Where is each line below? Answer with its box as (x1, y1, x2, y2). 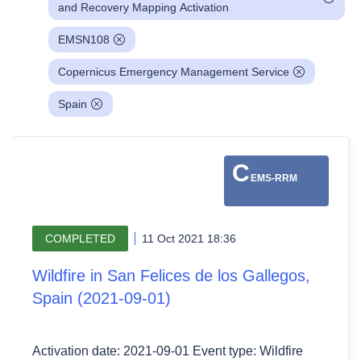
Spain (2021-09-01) (32, 289, 171, 307)
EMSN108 (58, 33, 110, 46)
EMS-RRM (251, 172, 297, 184)
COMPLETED (45, 232, 115, 245)
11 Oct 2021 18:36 (142, 232, 236, 245)
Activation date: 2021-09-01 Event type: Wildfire (32, 344, 303, 358)
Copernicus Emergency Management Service (58, 65, 289, 78)
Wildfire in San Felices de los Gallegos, (32, 267, 310, 284)
